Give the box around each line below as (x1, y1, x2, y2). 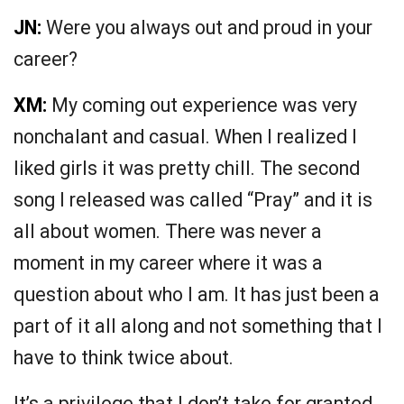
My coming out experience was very (47, 94, 357, 117)
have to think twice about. (14, 346, 234, 370)
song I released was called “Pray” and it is (14, 188, 372, 212)
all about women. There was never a (14, 220, 322, 243)
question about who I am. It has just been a (14, 283, 380, 307)
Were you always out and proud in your (41, 16, 372, 40)
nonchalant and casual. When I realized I (14, 125, 357, 149)
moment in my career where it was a (14, 252, 323, 275)
